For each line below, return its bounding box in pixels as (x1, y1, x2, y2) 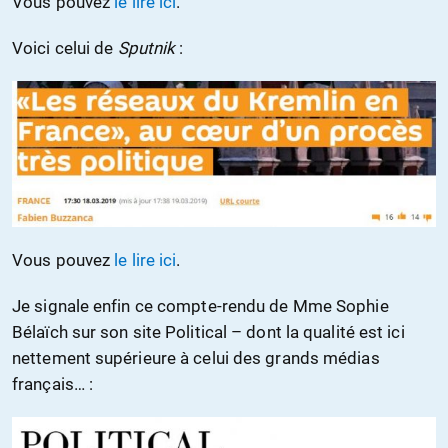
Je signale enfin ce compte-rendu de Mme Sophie (12, 295, 389, 316)
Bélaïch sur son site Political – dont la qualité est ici (12, 321, 405, 342)
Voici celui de (12, 38, 118, 59)
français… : (12, 373, 94, 394)
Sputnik (117, 38, 180, 59)
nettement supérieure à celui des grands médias (12, 347, 380, 368)
